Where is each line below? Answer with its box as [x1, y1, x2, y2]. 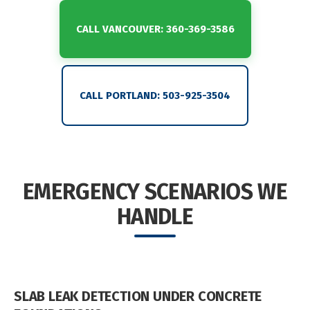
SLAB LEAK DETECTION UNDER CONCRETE [14, 287, 262, 304]
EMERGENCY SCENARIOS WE [23, 178, 287, 205]
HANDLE [116, 203, 194, 230]
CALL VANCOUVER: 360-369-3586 [75, 22, 235, 35]
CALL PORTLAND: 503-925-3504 [80, 89, 230, 102]
